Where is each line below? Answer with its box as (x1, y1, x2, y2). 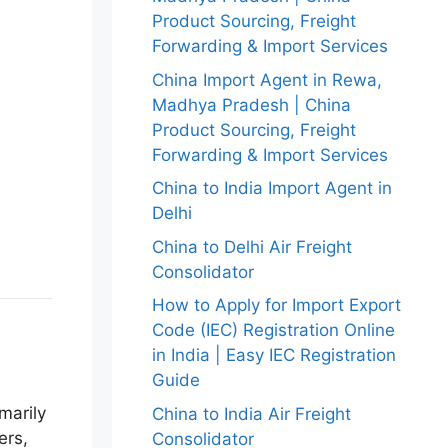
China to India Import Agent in (152, 178, 392, 198)
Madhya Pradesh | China (152, 94, 351, 115)
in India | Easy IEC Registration (152, 345, 396, 365)
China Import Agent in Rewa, (152, 69, 382, 90)
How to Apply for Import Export (152, 295, 401, 315)
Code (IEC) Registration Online (152, 320, 395, 340)
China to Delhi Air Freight (152, 236, 352, 257)
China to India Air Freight (152, 403, 351, 424)
